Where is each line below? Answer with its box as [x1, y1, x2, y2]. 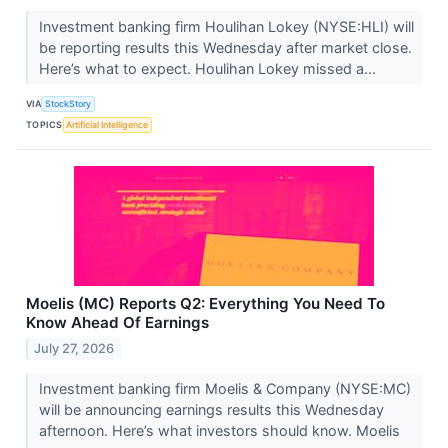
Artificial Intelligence [66, 119, 149, 131]
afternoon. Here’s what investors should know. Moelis [38, 421, 400, 439]
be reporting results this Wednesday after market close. [38, 38, 412, 56]
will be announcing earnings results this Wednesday [38, 400, 384, 418]
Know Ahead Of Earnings [26, 312, 209, 332]
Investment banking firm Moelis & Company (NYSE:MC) [38, 379, 411, 397]
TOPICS [26, 119, 63, 131]
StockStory [45, 98, 92, 110]
